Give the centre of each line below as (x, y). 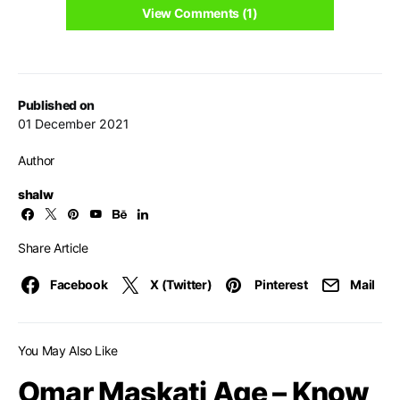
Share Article (53, 248)
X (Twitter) (181, 284)
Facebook (79, 284)
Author (36, 160)
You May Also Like (68, 350)
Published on (56, 105)
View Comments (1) (200, 13)
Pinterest (281, 284)
